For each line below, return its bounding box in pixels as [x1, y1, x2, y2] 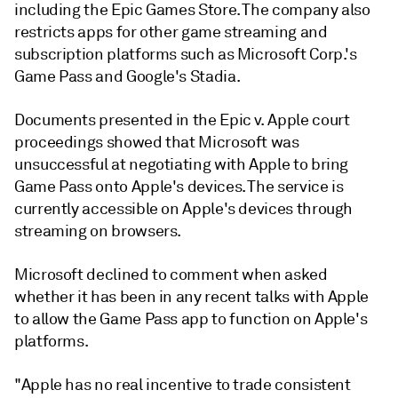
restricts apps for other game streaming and [14, 21, 328, 42]
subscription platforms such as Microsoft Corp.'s [14, 44, 357, 64]
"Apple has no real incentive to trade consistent [14, 374, 351, 394]
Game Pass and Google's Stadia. [14, 66, 241, 86]
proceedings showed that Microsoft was [14, 131, 299, 152]
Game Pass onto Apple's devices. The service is [14, 176, 344, 196]
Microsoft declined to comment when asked [14, 264, 328, 284]
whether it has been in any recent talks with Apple [14, 286, 370, 306]
